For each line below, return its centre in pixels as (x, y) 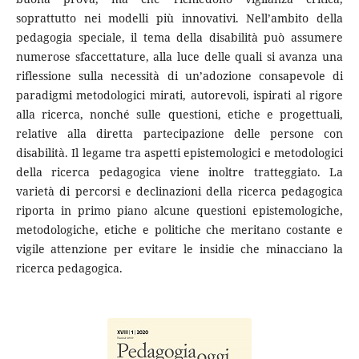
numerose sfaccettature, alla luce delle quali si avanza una (179, 57)
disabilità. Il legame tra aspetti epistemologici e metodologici (179, 153)
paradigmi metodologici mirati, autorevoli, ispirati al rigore (179, 95)
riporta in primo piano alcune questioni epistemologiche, (179, 211)
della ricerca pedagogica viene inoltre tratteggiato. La (179, 172)
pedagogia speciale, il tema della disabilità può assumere (179, 38)
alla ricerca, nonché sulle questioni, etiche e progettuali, (179, 115)
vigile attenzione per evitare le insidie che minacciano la (179, 249)
